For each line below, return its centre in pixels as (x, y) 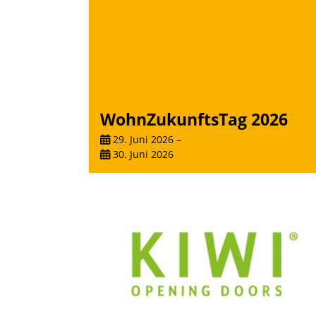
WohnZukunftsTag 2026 (194, 119)
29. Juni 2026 (142, 140)
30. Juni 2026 (142, 154)
